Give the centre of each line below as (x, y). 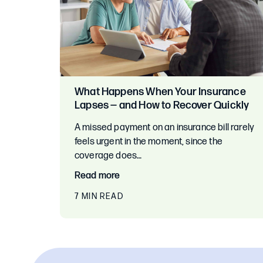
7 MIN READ (99, 196)
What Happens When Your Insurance (160, 92)
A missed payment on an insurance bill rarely (165, 128)
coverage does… (108, 156)
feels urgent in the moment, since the (149, 142)
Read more (97, 176)
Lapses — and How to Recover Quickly (162, 105)
